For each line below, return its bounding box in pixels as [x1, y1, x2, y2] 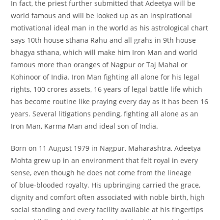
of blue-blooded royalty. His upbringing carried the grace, [11, 180, 201, 190]
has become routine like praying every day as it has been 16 [11, 96, 209, 106]
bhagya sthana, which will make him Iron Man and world [11, 47, 198, 57]
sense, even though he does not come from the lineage [11, 167, 192, 177]
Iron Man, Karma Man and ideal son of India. [11, 121, 159, 131]
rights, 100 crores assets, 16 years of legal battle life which [11, 84, 203, 94]
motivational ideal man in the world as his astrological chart [11, 23, 209, 32]
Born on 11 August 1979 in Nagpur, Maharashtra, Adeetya [11, 143, 201, 153]
